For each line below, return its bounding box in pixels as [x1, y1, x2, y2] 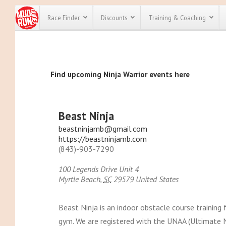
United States [135, 174, 179, 184]
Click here [187, 97, 219, 106]
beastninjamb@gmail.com [58, 124, 147, 134]
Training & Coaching [148, 14, 206, 22]
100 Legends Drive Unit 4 [58, 164, 139, 174]
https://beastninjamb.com [58, 134, 147, 144]
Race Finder [47, 14, 80, 22]
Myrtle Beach [58, 174, 100, 184]
